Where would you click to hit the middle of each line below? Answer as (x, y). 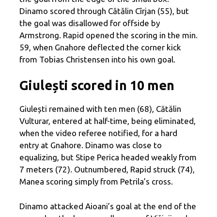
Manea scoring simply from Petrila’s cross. (96, 182)
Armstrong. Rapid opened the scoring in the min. (108, 35)
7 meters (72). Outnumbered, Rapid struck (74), (107, 170)
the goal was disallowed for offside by (90, 23)
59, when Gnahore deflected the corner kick (100, 47)
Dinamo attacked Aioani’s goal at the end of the (108, 206)
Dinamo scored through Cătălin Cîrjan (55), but (104, 11)
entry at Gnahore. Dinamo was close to (91, 145)
